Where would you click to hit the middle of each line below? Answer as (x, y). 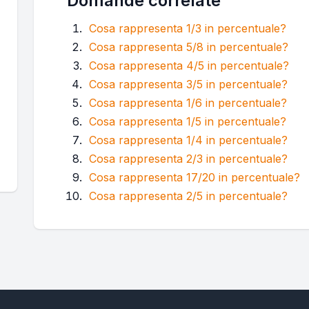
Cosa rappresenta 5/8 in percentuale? (189, 47)
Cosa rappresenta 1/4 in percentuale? (188, 140)
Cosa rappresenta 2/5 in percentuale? (188, 196)
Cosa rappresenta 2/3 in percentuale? (188, 159)
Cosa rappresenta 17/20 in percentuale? (195, 178)
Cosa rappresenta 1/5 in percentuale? (188, 122)
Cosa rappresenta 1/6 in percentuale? (188, 103)
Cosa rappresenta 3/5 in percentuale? (188, 84)
